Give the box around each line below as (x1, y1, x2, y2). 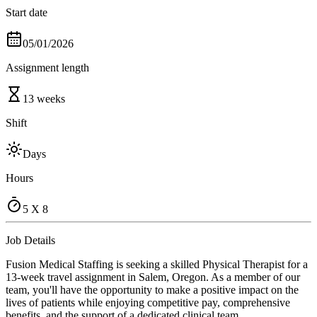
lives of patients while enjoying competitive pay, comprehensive (6, 296, 290, 309)
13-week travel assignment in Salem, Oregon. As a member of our (6, 270, 300, 283)
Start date (6, 6, 47, 18)
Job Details (6, 234, 55, 246)
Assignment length (6, 61, 89, 74)
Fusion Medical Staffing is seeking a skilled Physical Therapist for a (6, 258, 308, 270)
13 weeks (23, 92, 65, 105)
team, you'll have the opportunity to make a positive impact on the (6, 283, 299, 296)
